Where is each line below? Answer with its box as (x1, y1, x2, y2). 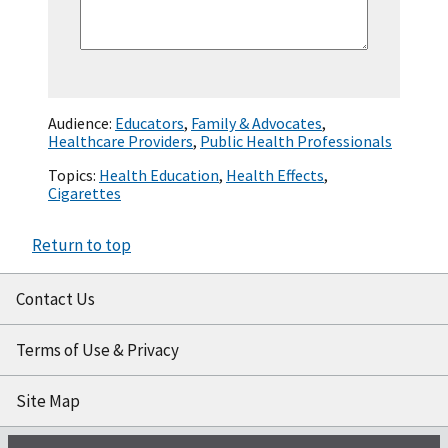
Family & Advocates (191, 113, 322, 134)
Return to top (32, 234, 131, 257)
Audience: (48, 113, 115, 134)
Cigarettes (48, 183, 121, 204)
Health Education (99, 165, 219, 186)
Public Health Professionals (200, 131, 392, 152)
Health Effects (226, 165, 324, 186)
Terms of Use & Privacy (16, 339, 179, 362)
